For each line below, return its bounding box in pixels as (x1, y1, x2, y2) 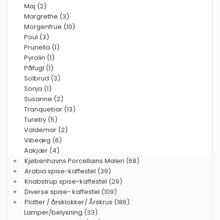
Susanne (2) (24, 94, 63, 104)
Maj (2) (24, 1, 47, 11)
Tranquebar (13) (24, 105, 76, 114)
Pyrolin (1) (24, 53, 55, 62)
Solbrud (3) (24, 74, 60, 83)
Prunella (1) (24, 43, 59, 52)
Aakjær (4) (24, 146, 59, 155)
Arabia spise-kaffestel (25, 166, 96, 176)
